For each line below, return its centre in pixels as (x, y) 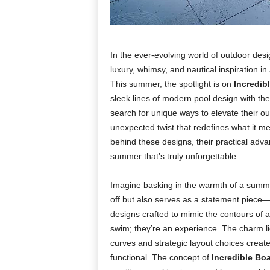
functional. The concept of (161, 257)
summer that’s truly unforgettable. (174, 156)
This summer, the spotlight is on (172, 84)
